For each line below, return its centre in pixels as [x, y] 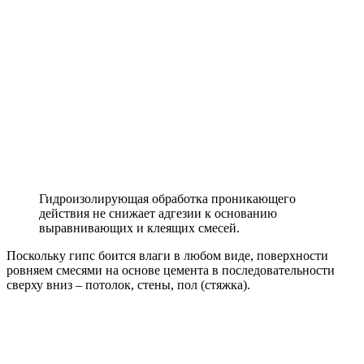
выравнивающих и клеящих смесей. [139, 228]
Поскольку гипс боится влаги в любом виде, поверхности [167, 256]
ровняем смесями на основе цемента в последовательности [171, 271]
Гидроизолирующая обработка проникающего [167, 199]
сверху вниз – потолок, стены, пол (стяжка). [128, 285]
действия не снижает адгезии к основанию [158, 214]
